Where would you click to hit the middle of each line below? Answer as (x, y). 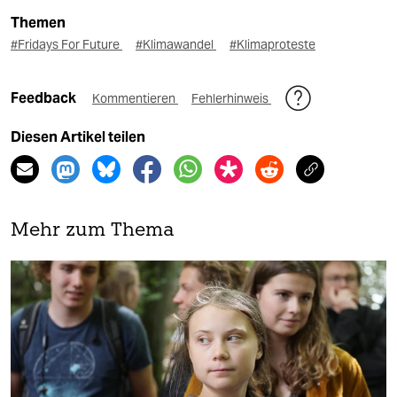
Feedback (45, 98)
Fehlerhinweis (231, 99)
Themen (38, 23)
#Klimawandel (176, 45)
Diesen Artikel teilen (78, 137)
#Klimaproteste (272, 45)
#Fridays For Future (66, 45)
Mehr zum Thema (93, 231)
